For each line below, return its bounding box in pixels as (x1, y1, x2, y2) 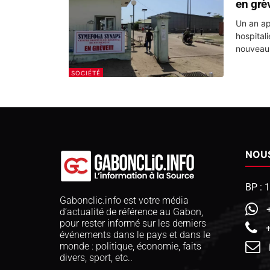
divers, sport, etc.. (60, 251, 133, 263)
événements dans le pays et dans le (60, 228, 210, 240)
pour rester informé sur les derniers (60, 217, 206, 229)
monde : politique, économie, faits (60, 240, 201, 252)
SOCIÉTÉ (71, 69, 101, 77)
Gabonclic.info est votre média (60, 194, 189, 206)
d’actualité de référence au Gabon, (60, 206, 203, 218)
